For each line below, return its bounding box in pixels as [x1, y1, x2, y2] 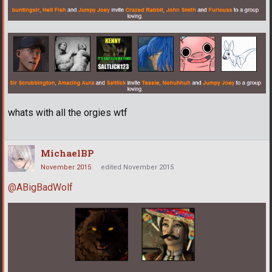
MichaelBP [41, 146, 94, 159]
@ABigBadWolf [8, 181, 73, 193]
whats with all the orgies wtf [8, 106, 127, 118]
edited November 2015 [101, 163, 174, 171]
